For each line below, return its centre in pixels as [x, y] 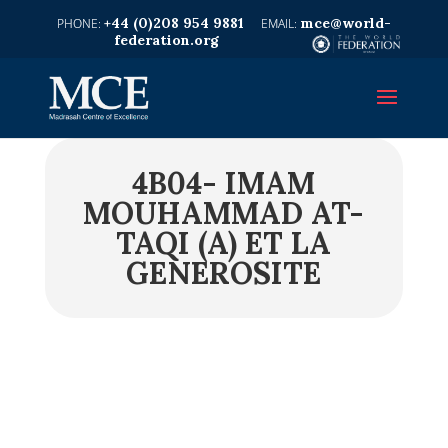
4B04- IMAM [224, 183]
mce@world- [345, 23]
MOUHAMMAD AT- [224, 213]
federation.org [167, 40]
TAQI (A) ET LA [224, 243]
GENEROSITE [224, 273]
